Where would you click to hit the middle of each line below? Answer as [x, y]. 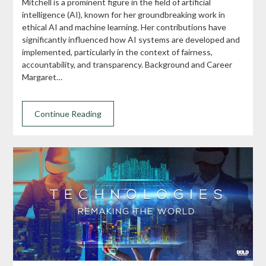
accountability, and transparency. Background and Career [127, 65]
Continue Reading [68, 114]
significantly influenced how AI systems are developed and [131, 40]
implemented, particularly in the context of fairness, [118, 52]
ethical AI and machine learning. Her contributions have [124, 27]
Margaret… [42, 77]
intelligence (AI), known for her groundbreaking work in [124, 15]
